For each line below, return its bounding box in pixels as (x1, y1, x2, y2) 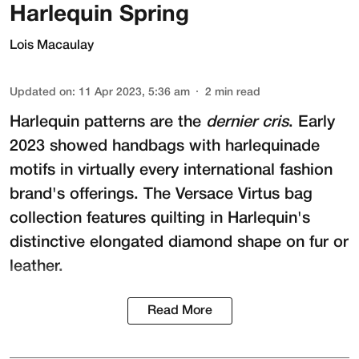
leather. (10, 260, 63, 275)
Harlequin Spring (10, 5, 189, 26)
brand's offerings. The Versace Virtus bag (10, 188, 313, 203)
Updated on (10, 87, 72, 99)
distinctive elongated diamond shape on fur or (10, 236, 349, 251)
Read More (147, 305, 212, 317)
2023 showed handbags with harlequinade (10, 139, 320, 155)
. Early (288, 115, 335, 131)
